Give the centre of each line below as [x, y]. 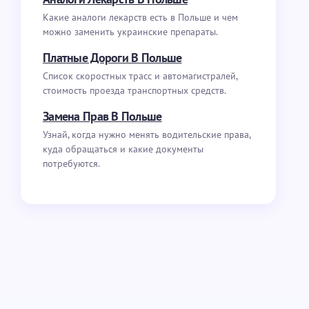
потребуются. [71, 163]
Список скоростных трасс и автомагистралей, [140, 76]
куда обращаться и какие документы [123, 149]
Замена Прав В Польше [102, 116]
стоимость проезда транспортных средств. [134, 90]
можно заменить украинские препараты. [130, 32]
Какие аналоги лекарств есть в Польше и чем [140, 17]
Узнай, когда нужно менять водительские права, [147, 134]
